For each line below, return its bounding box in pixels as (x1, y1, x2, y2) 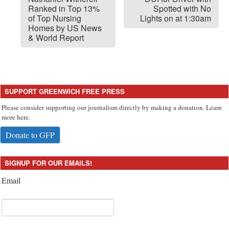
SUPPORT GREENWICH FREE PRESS (5, 86, 125, 96)
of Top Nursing (28, 12, 81, 24)
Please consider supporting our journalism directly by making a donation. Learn (2, 102, 222, 112)
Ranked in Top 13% (28, 2, 100, 14)
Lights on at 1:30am (140, 12, 211, 24)
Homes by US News (28, 21, 102, 34)
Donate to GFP (6, 129, 55, 140)
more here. (2, 112, 30, 122)
